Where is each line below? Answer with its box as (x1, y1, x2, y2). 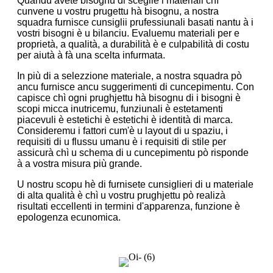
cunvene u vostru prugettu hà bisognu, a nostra (17, 5, 219, 16)
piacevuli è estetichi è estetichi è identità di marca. (17, 114, 233, 125)
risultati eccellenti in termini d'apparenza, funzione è (17, 200, 240, 211)
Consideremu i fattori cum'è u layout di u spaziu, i (17, 125, 228, 136)
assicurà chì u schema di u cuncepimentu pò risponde (17, 147, 249, 158)
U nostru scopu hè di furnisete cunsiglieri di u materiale (17, 179, 253, 190)
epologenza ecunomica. (17, 211, 121, 222)
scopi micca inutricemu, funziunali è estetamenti (17, 103, 223, 114)
